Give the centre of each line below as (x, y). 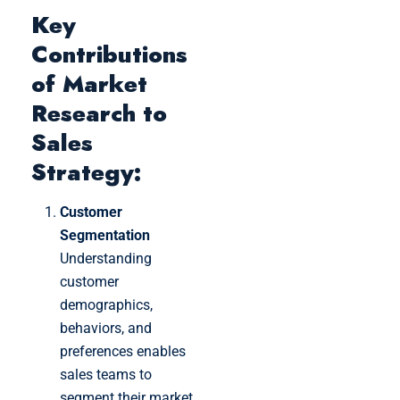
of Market (89, 83)
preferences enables (123, 351)
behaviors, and (106, 328)
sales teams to (106, 374)
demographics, (106, 304)
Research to (99, 113)
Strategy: (86, 172)
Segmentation (105, 235)
